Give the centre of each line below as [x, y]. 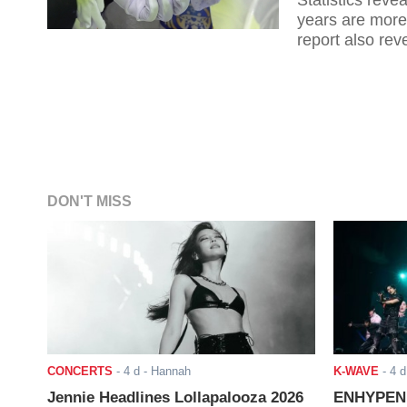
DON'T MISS [89, 201]
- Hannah [165, 371]
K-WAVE [356, 371]
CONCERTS [80, 371]
